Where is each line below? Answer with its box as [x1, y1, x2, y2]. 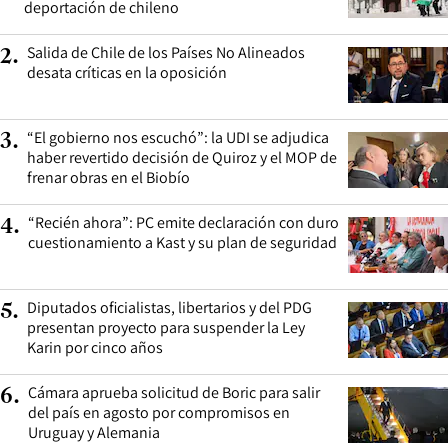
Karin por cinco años [27, 337, 163, 359]
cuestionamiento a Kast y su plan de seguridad [28, 232, 337, 254]
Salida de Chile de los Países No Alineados [27, 42, 305, 64]
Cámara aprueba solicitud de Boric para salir [28, 382, 320, 404]
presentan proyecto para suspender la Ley [27, 317, 305, 339]
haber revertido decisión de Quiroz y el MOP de [27, 147, 337, 169]
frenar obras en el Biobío [27, 167, 190, 189]
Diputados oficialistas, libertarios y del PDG [27, 297, 312, 319]
